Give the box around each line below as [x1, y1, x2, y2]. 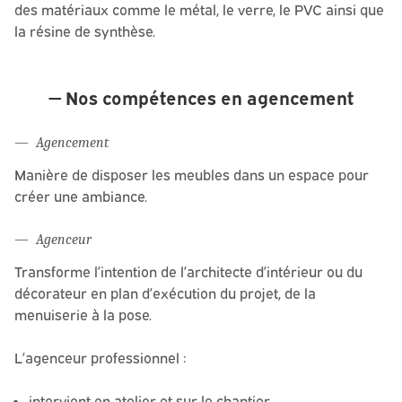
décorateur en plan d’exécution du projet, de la [14, 284, 316, 303]
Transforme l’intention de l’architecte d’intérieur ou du [14, 263, 363, 282]
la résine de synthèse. [14, 22, 155, 41]
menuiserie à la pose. [14, 306, 152, 325]
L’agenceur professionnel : [14, 349, 187, 368]
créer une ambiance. [14, 188, 147, 206]
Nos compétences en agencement [66, 87, 354, 109]
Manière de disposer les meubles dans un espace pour [14, 166, 369, 185]
